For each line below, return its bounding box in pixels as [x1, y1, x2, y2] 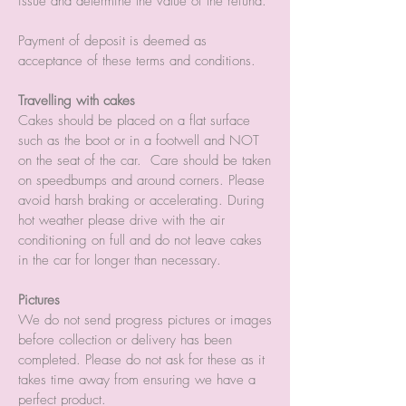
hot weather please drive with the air [18, 210, 225, 229]
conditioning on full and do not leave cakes [18, 230, 262, 249]
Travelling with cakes [18, 91, 135, 110]
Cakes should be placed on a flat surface [18, 111, 250, 130]
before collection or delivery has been [18, 330, 232, 349]
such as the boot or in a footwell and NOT [18, 130, 259, 150]
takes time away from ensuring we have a [18, 370, 256, 389]
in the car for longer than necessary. [18, 250, 221, 269]
